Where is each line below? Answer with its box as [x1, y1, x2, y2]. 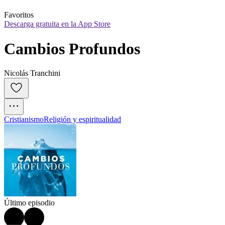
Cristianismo [4, 115, 44, 124]
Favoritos [4, 11, 34, 20]
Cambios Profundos [4, 39, 140, 58]
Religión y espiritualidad [44, 115, 121, 124]
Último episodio [4, 198, 55, 207]
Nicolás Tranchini [4, 69, 60, 78]
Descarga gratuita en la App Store [4, 20, 110, 29]
